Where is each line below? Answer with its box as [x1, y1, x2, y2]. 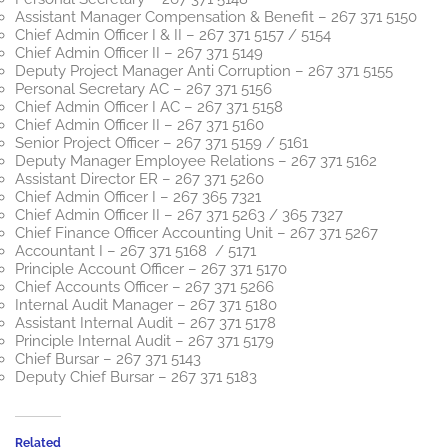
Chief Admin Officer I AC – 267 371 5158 [15, 98, 283, 117]
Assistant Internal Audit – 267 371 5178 [15, 314, 276, 333]
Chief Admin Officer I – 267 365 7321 [15, 188, 261, 207]
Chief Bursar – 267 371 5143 [15, 350, 201, 369]
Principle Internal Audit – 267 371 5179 [15, 332, 274, 351]
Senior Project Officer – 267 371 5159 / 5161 [15, 134, 308, 153]
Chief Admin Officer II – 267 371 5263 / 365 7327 [15, 206, 343, 225]
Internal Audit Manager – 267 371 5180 [15, 296, 277, 315]
